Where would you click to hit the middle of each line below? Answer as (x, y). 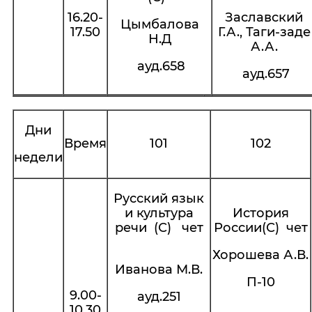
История (260, 213)
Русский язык (159, 198)
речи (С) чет (159, 228)
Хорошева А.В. (260, 255)
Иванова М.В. (159, 270)
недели (38, 157)
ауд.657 (264, 74)
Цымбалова (159, 24)
